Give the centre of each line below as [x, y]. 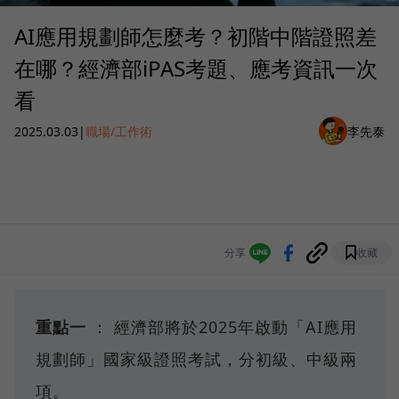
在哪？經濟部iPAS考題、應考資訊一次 [196, 69]
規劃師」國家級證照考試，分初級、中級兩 [196, 359]
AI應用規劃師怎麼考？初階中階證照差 [195, 37]
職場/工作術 [119, 131]
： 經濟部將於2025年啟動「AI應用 [222, 327]
